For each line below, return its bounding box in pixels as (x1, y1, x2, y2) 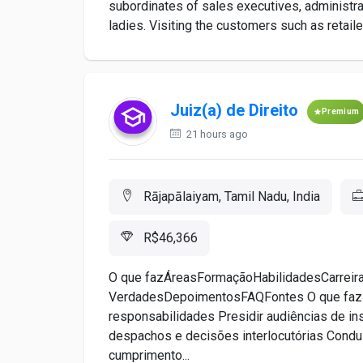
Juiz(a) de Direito (170, 100, 298, 121)
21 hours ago (184, 128, 248, 140)
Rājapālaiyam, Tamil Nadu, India (140, 189, 320, 204)
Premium (322, 107, 360, 116)
